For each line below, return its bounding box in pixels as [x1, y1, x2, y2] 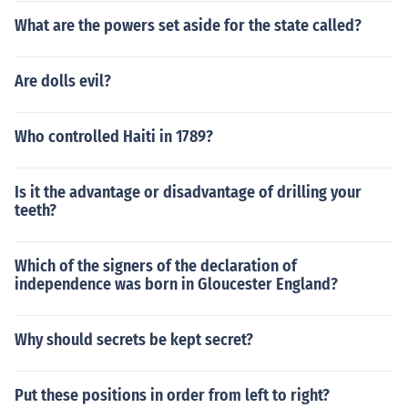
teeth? [15, 200, 56, 220]
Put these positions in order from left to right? [15, 385, 330, 405]
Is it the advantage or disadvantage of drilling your [15, 182, 362, 202]
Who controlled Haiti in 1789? [15, 127, 213, 147]
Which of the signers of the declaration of [15, 256, 297, 276]
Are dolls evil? [15, 71, 111, 91]
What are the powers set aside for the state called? [15, 15, 362, 36]
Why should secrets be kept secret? [15, 330, 253, 350]
